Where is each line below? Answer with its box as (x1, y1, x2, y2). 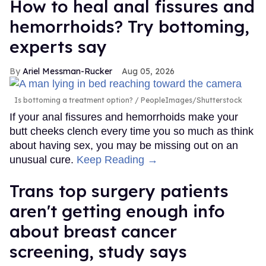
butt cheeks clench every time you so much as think (9, 125, 254, 138)
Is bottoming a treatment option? (14, 96, 133, 105)
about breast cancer (9, 221, 177, 242)
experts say (9, 36, 107, 58)
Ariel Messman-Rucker (23, 66, 112, 77)
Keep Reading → (77, 154, 158, 166)
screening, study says (9, 241, 187, 262)
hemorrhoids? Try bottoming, (9, 16, 249, 37)
